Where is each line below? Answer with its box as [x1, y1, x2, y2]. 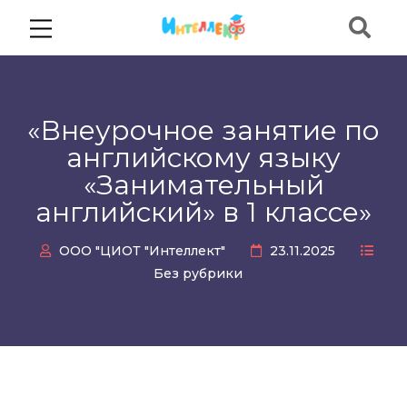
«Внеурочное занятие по [27, 113, 380, 147]
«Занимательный [83, 167, 324, 202]
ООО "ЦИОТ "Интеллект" [59, 242, 225, 259]
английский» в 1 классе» [35, 194, 372, 229]
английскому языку [66, 140, 341, 174]
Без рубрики [154, 264, 243, 282]
